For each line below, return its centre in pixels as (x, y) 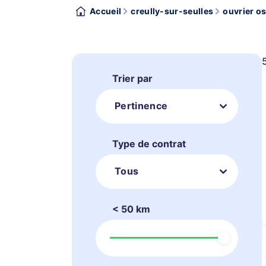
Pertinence (141, 106)
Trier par (132, 78)
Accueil (106, 11)
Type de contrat (149, 144)
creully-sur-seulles (172, 11)
